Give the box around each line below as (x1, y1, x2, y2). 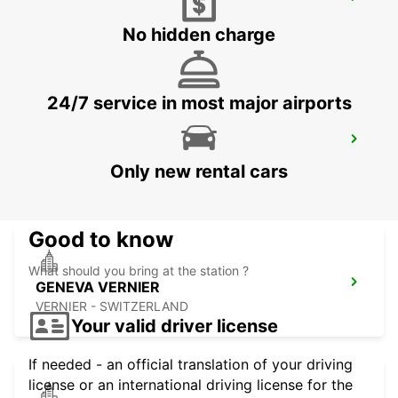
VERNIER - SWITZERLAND (36, 298, 188, 314)
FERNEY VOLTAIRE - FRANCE (36, 13, 205, 29)
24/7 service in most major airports (46, 92, 352, 115)
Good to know (28, 227, 173, 253)
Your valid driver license (71, 314, 278, 337)
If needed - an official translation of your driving (28, 355, 353, 374)
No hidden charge (123, 24, 275, 46)
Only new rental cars (110, 161, 288, 183)
